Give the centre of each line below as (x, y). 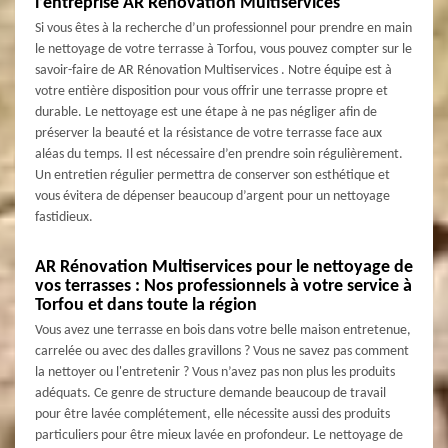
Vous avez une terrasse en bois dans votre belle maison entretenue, (223, 330)
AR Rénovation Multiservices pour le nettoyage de (224, 267)
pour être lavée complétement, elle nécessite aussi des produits (212, 414)
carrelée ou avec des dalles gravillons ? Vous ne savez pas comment (222, 351)
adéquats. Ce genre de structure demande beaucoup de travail (210, 393)
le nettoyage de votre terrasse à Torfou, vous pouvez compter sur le (223, 49)
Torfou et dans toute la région (146, 305)
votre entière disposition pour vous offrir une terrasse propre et (211, 91)
